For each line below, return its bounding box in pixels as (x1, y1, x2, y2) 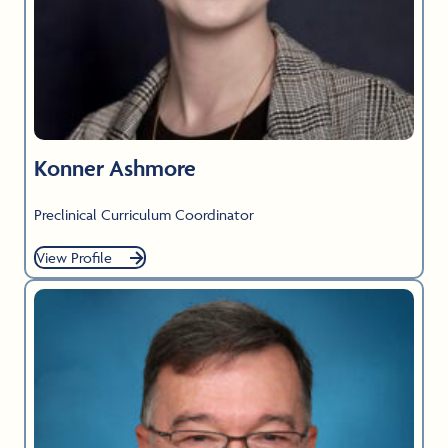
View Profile (36, 248, 112, 267)
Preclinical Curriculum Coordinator (34, 205, 254, 224)
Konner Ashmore (34, 154, 196, 182)
